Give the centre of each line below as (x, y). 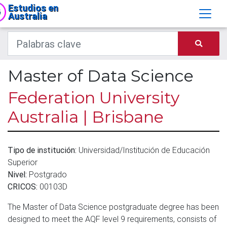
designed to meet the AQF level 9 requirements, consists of (112, 219)
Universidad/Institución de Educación (143, 150)
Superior (23, 162)
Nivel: (17, 174)
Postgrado (47, 174)
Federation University (93, 98)
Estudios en (33, 8)
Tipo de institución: (42, 150)
